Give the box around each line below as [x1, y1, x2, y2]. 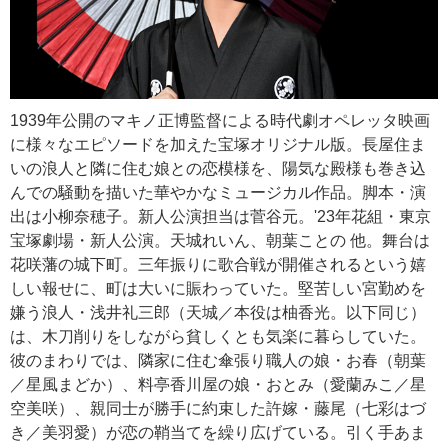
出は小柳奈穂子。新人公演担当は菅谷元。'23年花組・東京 [10, 207, 431, 225]
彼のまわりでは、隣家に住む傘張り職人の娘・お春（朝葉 [10, 351, 426, 369]
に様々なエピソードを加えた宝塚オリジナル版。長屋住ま [10, 135, 426, 153]
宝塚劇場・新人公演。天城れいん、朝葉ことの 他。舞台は [10, 231, 430, 249]
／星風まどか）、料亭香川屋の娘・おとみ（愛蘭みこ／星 [10, 375, 426, 393]
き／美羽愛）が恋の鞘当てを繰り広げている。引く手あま [10, 423, 426, 441]
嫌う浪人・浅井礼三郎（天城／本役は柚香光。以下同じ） [10, 303, 426, 321]
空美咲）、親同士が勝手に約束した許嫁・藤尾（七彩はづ [10, 399, 426, 417]
